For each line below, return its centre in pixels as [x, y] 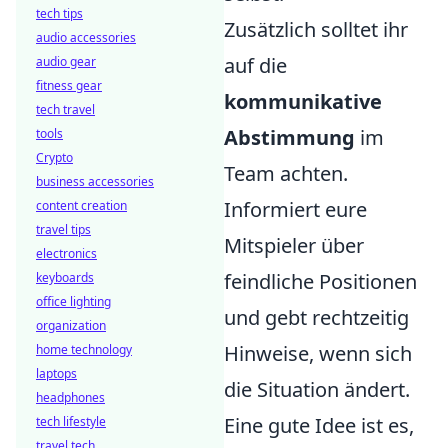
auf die [255, 65]
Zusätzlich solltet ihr [316, 29]
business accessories [95, 181]
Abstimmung [289, 137]
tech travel [65, 109]
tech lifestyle [71, 421]
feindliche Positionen [320, 281]
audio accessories [86, 37]
